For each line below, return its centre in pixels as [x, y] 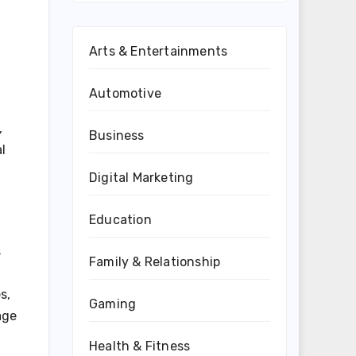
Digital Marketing [141, 178]
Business [117, 135]
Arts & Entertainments [159, 51]
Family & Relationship [155, 262]
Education [120, 220]
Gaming [113, 304]
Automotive [125, 93]
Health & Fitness [140, 346]
